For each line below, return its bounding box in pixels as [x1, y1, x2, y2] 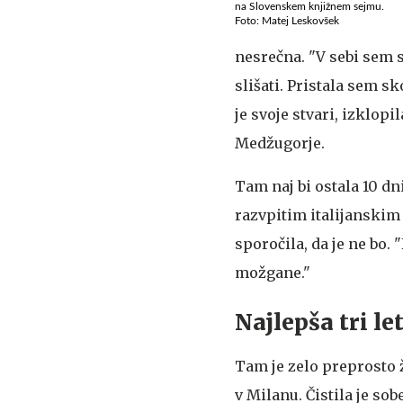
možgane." [235, 263, 310, 282]
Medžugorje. [235, 133, 325, 152]
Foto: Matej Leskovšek [235, 14, 339, 26]
